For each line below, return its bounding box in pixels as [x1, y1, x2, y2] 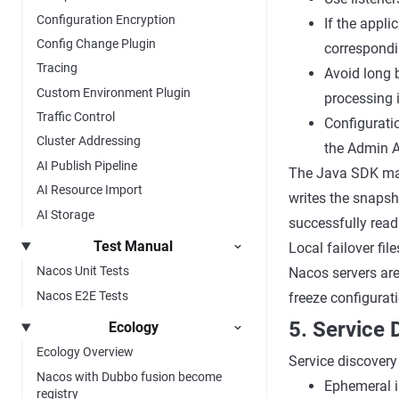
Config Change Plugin [37, 36, 156, 51]
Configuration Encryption [37, 12, 175, 27]
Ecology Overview [37, 345, 134, 360]
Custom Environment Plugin [37, 85, 191, 100]
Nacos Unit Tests [37, 264, 129, 279]
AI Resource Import [37, 183, 142, 198]
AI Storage [37, 207, 94, 222]
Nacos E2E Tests [37, 288, 128, 303]
